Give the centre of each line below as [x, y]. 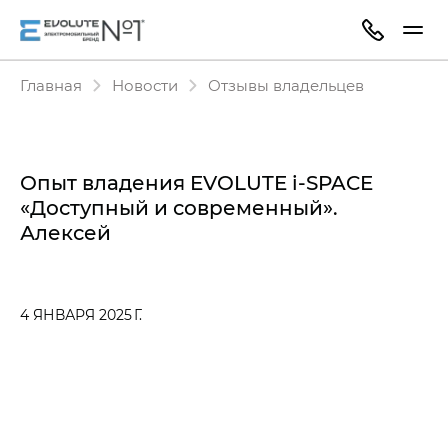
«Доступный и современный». [179, 207]
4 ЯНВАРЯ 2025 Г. [81, 314]
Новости [145, 85]
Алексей [65, 232]
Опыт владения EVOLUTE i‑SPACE [196, 182]
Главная [51, 85]
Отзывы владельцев [286, 85]
